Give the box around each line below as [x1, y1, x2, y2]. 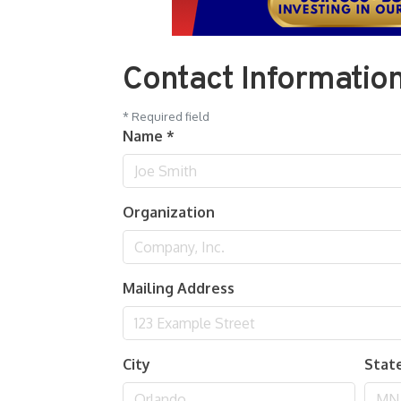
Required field [129, 109, 209, 124]
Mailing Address [123, 279, 235, 297]
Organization [123, 203, 215, 221]
